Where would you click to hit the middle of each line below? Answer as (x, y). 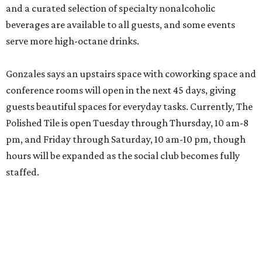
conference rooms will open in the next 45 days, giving (121, 90)
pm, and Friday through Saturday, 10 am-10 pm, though (126, 139)
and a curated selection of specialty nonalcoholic (111, 8)
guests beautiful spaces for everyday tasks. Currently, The (129, 107)
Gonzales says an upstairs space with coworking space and (131, 74)
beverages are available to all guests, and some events (120, 25)
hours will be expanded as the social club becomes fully (123, 156)
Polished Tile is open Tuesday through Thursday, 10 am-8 (127, 123)
